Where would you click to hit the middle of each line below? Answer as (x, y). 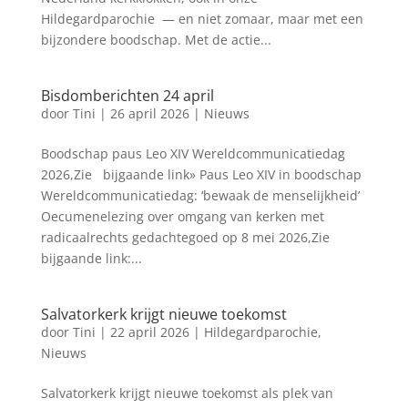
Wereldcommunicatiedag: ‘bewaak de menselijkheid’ (200, 195)
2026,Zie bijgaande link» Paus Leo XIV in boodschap (201, 174)
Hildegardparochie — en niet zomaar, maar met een (202, 19)
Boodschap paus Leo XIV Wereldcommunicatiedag (193, 153)
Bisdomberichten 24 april (127, 96)
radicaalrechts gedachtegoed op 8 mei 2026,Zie (185, 237)
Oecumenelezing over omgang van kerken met (182, 216)
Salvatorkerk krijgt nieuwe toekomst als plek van (187, 393)
